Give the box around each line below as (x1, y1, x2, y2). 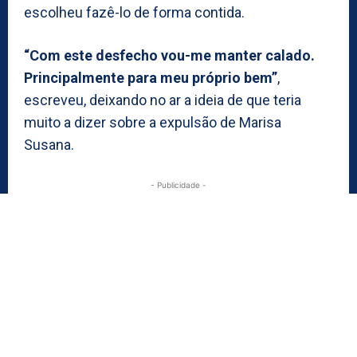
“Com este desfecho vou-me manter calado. (24, 46, 315, 64)
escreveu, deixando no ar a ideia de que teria (24, 91, 301, 108)
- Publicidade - (151, 179, 206, 190)
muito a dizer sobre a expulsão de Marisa (24, 113, 281, 131)
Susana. (24, 135, 74, 153)
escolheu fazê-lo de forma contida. (24, 3, 245, 21)
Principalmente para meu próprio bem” (24, 69, 277, 86)
